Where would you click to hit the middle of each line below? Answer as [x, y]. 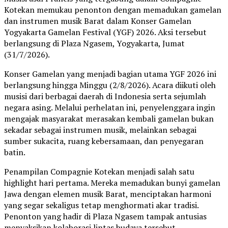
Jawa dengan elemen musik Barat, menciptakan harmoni [108, 194]
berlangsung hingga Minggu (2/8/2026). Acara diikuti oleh [110, 85]
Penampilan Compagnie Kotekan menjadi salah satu [99, 172]
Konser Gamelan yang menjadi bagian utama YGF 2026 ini [110, 74]
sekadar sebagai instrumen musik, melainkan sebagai [100, 130]
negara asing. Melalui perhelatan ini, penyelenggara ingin [110, 108]
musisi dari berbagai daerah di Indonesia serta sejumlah [105, 96]
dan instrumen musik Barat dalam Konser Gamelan [98, 21]
